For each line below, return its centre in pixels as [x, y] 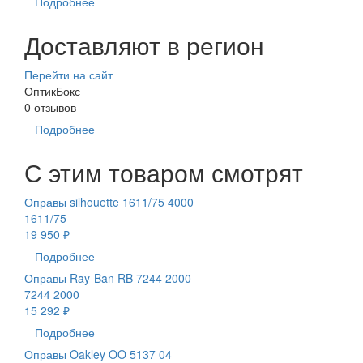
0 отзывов [50, 107]
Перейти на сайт [68, 74]
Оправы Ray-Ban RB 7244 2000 [108, 278]
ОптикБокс [52, 90]
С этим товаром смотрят [164, 172]
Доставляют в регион [144, 45]
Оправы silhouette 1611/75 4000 [109, 201]
